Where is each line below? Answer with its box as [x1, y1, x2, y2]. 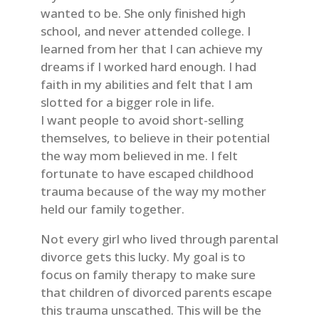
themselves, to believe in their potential [40, 130, 270, 147]
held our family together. [40, 201, 184, 218]
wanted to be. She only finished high [40, 5, 246, 22]
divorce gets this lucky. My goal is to [40, 249, 246, 266]
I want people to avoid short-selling [40, 112, 244, 129]
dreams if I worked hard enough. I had [40, 58, 256, 75]
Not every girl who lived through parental [40, 231, 278, 248]
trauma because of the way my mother [40, 183, 266, 200]
